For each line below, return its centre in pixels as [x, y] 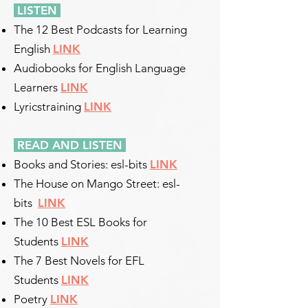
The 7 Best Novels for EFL [79, 261]
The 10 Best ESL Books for [80, 222]
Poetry [32, 299]
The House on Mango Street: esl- [97, 184]
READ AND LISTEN [70, 145]
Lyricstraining [49, 107]
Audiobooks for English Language [100, 68]
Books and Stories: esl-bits [82, 164]
